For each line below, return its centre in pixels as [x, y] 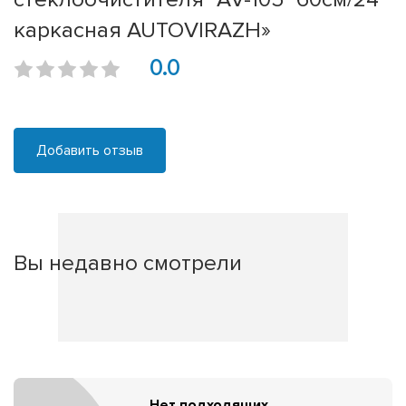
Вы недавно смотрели [128, 263]
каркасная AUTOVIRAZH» [142, 30]
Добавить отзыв [90, 151]
